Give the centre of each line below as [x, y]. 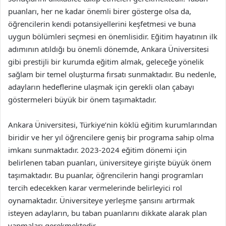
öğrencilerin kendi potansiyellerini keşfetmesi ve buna [102, 24]
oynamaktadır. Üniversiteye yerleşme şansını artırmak [101, 200]
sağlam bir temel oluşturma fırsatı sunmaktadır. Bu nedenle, [112, 74]
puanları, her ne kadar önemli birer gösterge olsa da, [100, 11]
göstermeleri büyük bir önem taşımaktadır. [82, 99]
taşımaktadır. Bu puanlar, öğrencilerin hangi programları [106, 175]
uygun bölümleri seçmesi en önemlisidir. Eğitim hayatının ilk [113, 36]
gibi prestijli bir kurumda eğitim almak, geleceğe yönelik [106, 62]
